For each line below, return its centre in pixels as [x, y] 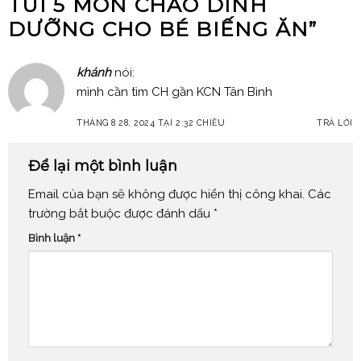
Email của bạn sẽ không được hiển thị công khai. [166, 195]
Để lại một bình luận [105, 166]
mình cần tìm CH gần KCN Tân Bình [174, 92]
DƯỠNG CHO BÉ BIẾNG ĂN [159, 29]
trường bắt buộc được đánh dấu [121, 214]
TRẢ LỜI [335, 122]
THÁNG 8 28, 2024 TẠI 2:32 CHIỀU [151, 122]
